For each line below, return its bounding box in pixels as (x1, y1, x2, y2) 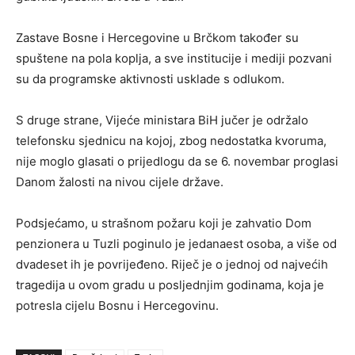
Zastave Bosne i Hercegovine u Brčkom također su (16, 29, 299, 45)
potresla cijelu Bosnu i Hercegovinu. (16, 297, 219, 313)
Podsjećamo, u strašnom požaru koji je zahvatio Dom (16, 215, 311, 231)
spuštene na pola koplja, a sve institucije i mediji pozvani (16, 50, 332, 66)
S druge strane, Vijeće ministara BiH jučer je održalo (16, 112, 308, 128)
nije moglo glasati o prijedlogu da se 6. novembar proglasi (16, 153, 338, 169)
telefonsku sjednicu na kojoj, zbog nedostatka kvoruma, (16, 132, 326, 148)
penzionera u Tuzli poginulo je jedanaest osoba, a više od (16, 235, 337, 251)
